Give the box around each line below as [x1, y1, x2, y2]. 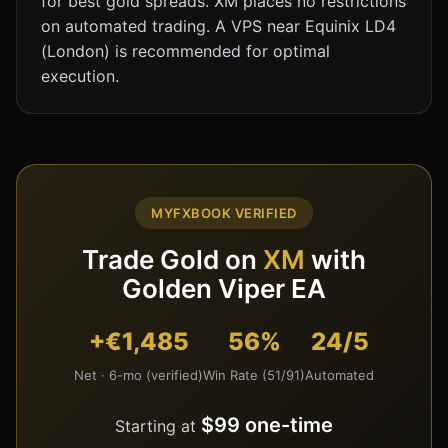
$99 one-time [201, 412, 333, 437]
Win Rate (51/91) [203, 366, 305, 383]
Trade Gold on [82, 243, 263, 275]
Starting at [115, 415, 201, 436]
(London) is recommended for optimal [41, 40, 330, 61]
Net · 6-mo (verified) [74, 366, 203, 383]
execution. [41, 65, 119, 86]
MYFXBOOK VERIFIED [151, 204, 297, 221]
